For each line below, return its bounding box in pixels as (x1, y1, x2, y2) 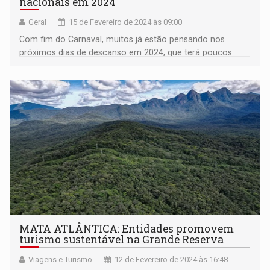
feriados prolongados (19, 61, 104, 71)
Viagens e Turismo (28, 255, 93, 265)
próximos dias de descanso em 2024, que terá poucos (19, 48, 233, 58)
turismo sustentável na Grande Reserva (19, 233, 224, 247)
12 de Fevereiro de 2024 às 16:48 (115, 255, 228, 265)
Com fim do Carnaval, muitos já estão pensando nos (19, 34, 225, 45)
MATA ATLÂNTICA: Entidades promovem (19, 222, 234, 236)
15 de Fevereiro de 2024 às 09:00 (69, 17, 183, 27)
